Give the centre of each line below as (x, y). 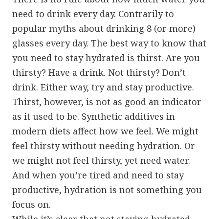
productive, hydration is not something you (107, 189)
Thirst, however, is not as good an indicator (107, 101)
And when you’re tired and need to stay (98, 175)
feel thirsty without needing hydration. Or (104, 145)
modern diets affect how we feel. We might (105, 131)
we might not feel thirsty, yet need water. (101, 160)
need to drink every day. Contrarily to (93, 13)
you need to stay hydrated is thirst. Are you (106, 57)
